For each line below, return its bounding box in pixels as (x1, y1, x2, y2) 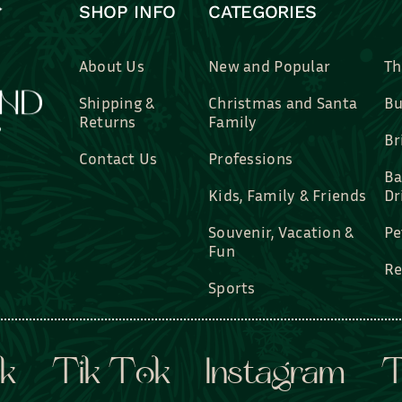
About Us (78, 56, 145, 76)
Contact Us (78, 148, 158, 169)
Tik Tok (51, 359, 170, 392)
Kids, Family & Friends (208, 185, 367, 205)
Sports (208, 277, 256, 298)
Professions (208, 148, 293, 169)
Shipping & (78, 92, 155, 113)
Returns (78, 111, 136, 132)
